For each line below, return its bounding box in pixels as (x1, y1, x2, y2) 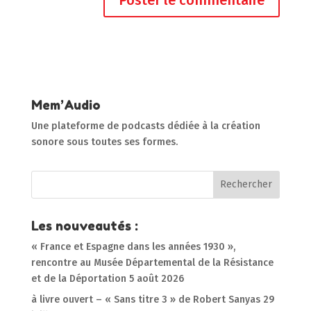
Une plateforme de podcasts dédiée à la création (31, 119, 260, 132)
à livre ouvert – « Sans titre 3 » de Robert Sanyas (31, 293, 260, 305)
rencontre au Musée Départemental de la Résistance (31, 256, 274, 269)
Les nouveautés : (31, 217, 138, 233)
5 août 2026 (128, 272, 184, 285)
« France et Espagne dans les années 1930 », (31, 240, 235, 253)
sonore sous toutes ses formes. (31, 135, 178, 148)
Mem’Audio (31, 96, 101, 112)
